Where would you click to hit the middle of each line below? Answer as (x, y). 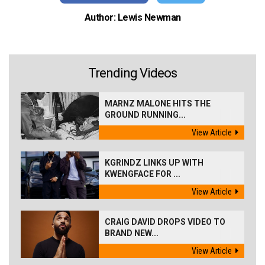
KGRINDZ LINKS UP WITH (154, 163)
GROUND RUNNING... (146, 115)
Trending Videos (132, 73)
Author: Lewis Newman (132, 18)
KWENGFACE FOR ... (143, 174)
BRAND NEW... (132, 233)
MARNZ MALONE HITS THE (158, 104)
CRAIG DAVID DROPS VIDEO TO (165, 222)
